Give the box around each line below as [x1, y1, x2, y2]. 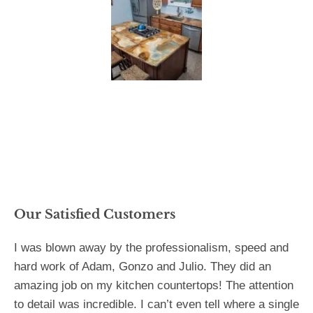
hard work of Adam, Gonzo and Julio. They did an [14, 260, 271, 274]
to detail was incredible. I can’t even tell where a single [14, 298, 299, 312]
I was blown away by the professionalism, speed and [14, 241, 289, 255]
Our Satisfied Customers [14, 207, 175, 223]
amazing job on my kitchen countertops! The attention [14, 279, 293, 293]
